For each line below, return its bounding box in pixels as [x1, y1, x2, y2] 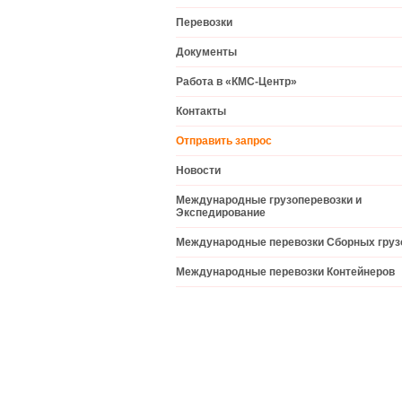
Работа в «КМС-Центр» [176, 75, 297, 88]
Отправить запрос [176, 135, 272, 147]
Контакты [176, 105, 226, 118]
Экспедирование [176, 206, 266, 219]
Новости [176, 164, 221, 177]
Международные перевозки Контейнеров [176, 266, 395, 278]
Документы [176, 46, 237, 58]
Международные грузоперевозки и [176, 194, 362, 206]
